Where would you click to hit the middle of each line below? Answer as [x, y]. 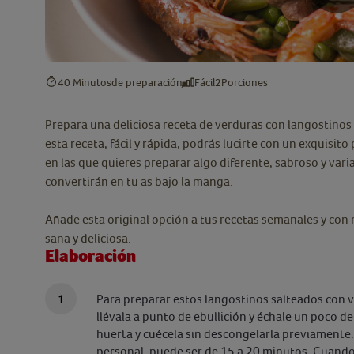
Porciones [245, 82]
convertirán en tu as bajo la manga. [141, 181]
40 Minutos [85, 82]
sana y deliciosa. [89, 238]
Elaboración [90, 256]
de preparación [147, 82]
